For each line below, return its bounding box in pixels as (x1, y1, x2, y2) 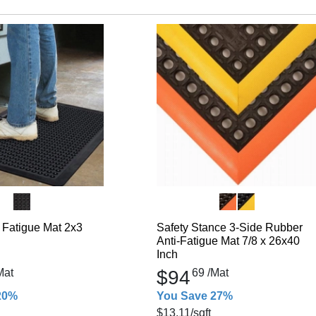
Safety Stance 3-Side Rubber (156, 221, 303, 233)
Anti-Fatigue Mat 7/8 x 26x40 (156, 235, 300, 247)
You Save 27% (156, 290, 233, 302)
